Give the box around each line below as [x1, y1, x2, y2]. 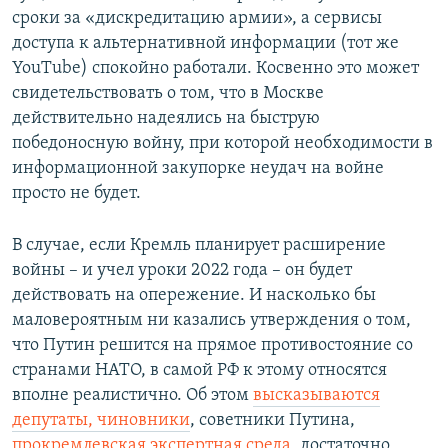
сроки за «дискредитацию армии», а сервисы [12, 9, 382, 29]
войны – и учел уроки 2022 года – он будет [12, 261, 352, 281]
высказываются [253, 386, 380, 406]
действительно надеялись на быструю [12, 109, 320, 129]
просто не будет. [12, 184, 141, 204]
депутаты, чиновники [12, 411, 190, 431]
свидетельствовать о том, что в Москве [12, 84, 324, 104]
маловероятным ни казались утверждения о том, [12, 311, 411, 331]
